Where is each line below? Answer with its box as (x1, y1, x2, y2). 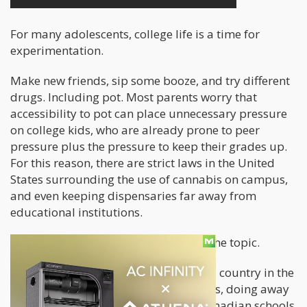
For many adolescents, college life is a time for (10, 26, 260, 42)
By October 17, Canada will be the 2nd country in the (10, 265, 294, 281)
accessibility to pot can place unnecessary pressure (10, 106, 287, 122)
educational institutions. (10, 204, 143, 221)
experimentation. (10, 42, 103, 59)
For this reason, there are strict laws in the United (10, 155, 275, 171)
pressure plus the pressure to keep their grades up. (10, 138, 287, 155)
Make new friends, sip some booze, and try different (10, 73, 290, 89)
